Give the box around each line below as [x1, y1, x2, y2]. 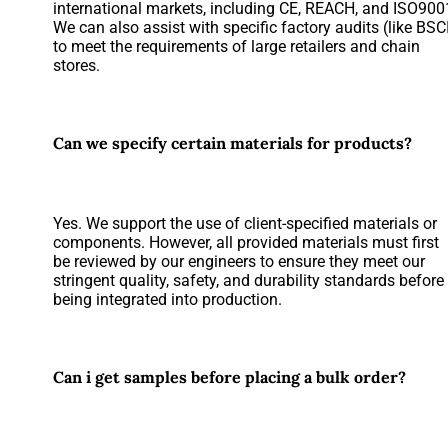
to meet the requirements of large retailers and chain [53, 37, 421, 57]
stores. [53, 56, 101, 76]
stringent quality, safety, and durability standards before [53, 271, 445, 291]
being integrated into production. [53, 290, 283, 310]
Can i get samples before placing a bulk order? [53, 366, 407, 387]
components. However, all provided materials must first [53, 233, 440, 253]
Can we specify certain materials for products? [53, 133, 413, 154]
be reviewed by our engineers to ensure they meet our [53, 252, 426, 272]
